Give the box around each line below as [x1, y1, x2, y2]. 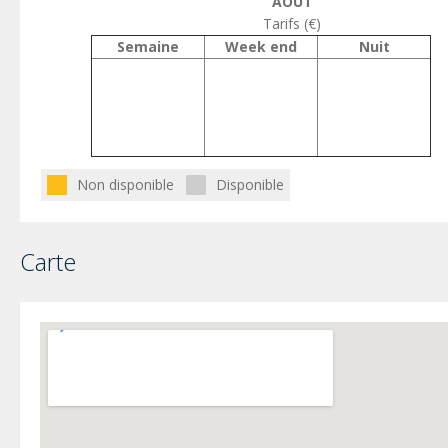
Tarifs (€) [263, 13, 321, 33]
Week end [225, 36, 297, 56]
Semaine [117, 36, 179, 56]
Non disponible [77, 174, 174, 194]
